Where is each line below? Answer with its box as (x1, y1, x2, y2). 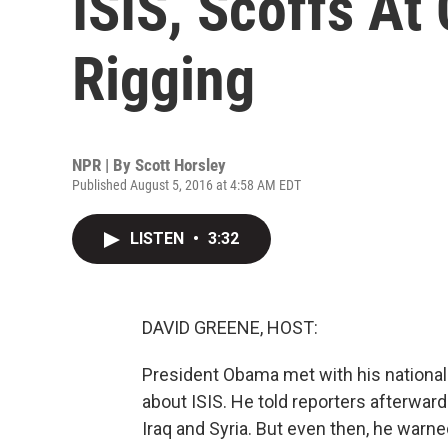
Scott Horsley (135, 155, 226, 175)
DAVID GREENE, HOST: (142, 317, 318, 338)
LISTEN (130, 229, 188, 248)
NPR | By (72, 155, 135, 175)
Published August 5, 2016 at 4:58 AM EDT (72, 177, 301, 193)
